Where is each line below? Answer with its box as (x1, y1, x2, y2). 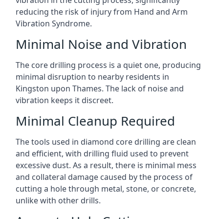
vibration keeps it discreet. (16, 95, 113, 106)
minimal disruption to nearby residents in (16, 71, 169, 82)
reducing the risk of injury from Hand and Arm (16, 6, 188, 17)
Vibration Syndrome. (16, 18, 92, 29)
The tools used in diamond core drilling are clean (16, 136, 196, 147)
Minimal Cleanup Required (16, 112, 175, 130)
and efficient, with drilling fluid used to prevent (16, 148, 189, 159)
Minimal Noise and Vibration (16, 35, 187, 53)
